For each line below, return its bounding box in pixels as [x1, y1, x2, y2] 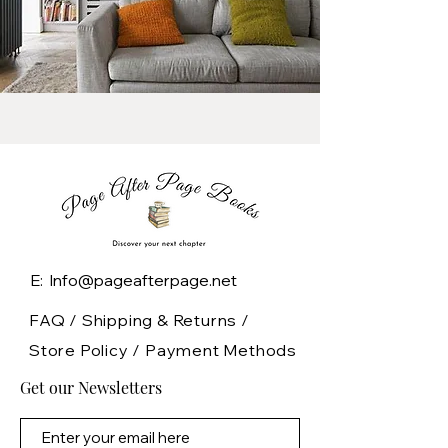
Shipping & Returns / [81, 309, 250, 330]
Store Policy [29, 339, 133, 360]
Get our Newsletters [20, 376, 162, 398]
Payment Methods [145, 339, 298, 360]
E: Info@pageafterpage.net [30, 269, 237, 290]
